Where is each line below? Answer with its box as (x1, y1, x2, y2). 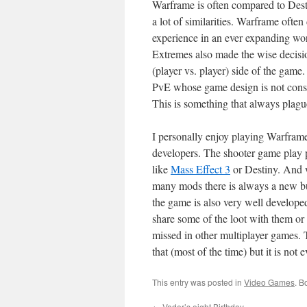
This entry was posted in (152, 276, 244, 288)
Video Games (244, 276, 295, 288)
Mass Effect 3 (171, 162, 230, 176)
